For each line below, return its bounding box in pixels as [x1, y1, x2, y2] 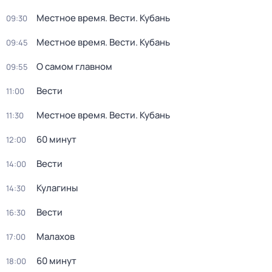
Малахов [36, 230, 75, 243]
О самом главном [36, 60, 112, 73]
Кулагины [36, 182, 78, 194]
